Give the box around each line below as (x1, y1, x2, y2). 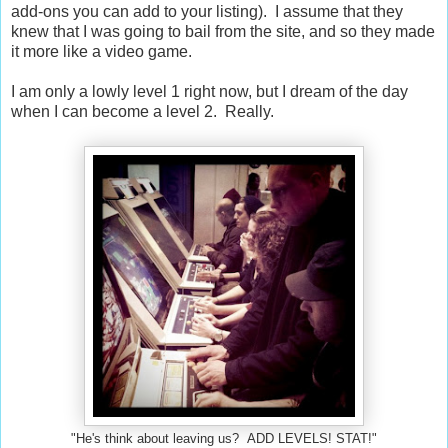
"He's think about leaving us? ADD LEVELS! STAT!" (71, 431, 377, 446)
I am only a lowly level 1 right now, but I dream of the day (11, 82, 408, 100)
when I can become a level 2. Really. (11, 102, 274, 120)
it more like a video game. (11, 42, 192, 60)
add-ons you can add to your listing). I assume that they (11, 2, 403, 20)
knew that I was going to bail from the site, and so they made (11, 22, 435, 40)
